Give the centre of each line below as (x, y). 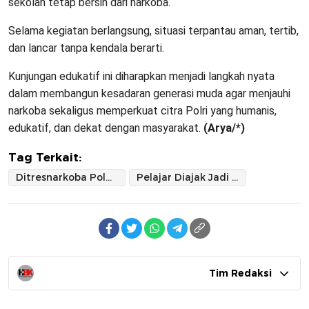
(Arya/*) (224, 128)
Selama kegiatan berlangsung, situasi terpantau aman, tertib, (153, 30)
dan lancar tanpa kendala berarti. (86, 48)
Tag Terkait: (45, 157)
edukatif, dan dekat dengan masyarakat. (106, 128)
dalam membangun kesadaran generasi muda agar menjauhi (149, 93)
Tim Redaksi (240, 273)
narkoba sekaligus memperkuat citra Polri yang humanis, (142, 110)
